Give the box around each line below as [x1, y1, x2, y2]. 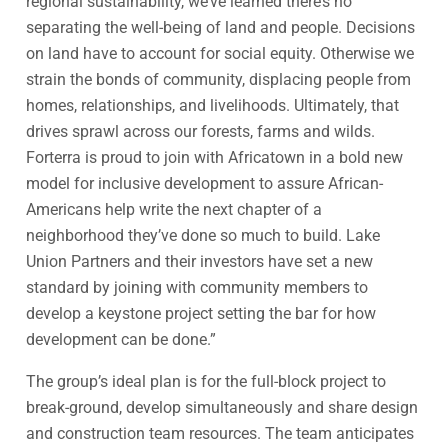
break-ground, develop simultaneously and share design [26, 397, 418, 417]
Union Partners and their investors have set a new [26, 251, 373, 271]
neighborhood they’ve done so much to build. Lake [26, 225, 380, 245]
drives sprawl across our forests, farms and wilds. [26, 121, 375, 141]
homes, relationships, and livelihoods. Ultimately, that [26, 95, 399, 115]
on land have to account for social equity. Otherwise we [26, 43, 414, 63]
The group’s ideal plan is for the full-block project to [26, 371, 386, 391]
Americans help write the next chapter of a [26, 199, 322, 219]
